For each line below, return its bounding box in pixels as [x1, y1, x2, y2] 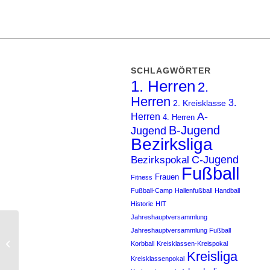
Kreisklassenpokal [131, 254, 184, 262]
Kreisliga [187, 248, 237, 264]
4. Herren [163, 113, 195, 122]
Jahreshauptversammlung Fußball [131, 226, 231, 234]
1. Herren [131, 77, 195, 95]
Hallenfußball [175, 186, 212, 194]
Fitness [131, 173, 152, 181]
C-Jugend [192, 153, 239, 166]
